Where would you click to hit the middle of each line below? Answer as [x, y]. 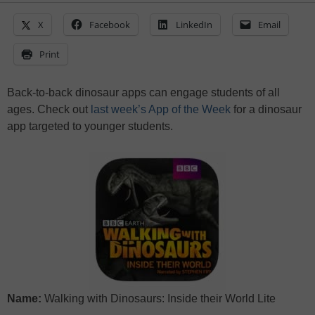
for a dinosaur [266, 110]
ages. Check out [49, 110]
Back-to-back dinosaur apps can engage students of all [143, 93]
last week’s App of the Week [161, 110]
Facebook [110, 25]
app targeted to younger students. [90, 127]
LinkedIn [194, 25]
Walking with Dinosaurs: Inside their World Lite [159, 299]
